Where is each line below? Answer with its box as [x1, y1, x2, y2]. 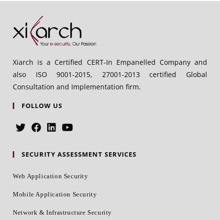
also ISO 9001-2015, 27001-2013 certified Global [13, 69, 207, 79]
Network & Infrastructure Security [13, 208, 112, 216]
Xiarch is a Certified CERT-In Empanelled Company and [13, 57, 207, 67]
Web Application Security [13, 172, 88, 180]
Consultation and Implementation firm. [13, 82, 141, 91]
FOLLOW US [22, 101, 63, 110]
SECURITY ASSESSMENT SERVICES [22, 149, 137, 159]
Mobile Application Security [13, 190, 97, 198]
